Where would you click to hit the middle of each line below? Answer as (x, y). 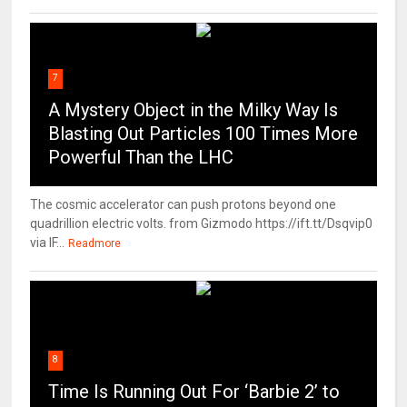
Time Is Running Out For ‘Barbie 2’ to (194, 391)
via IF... (48, 242)
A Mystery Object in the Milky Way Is (194, 109)
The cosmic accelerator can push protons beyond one (184, 204)
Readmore (95, 243)
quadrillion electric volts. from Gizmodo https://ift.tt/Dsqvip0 (202, 223)
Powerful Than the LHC (141, 157)
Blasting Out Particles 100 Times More (203, 133)
